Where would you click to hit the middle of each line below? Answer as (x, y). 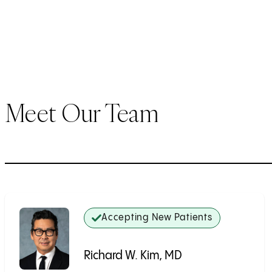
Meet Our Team (82, 113)
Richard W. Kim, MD (133, 256)
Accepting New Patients (157, 217)
